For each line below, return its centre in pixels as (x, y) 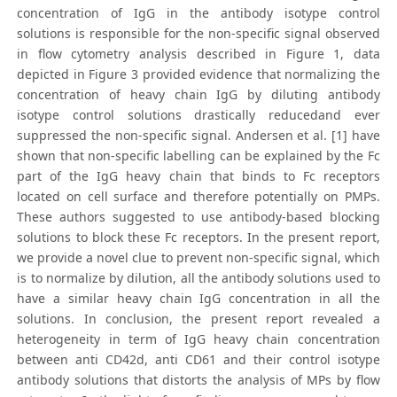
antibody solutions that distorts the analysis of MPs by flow (198, 380)
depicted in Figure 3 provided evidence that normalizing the (198, 74)
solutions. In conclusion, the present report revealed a (198, 319)
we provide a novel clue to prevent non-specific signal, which (198, 258)
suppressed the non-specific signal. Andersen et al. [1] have (198, 136)
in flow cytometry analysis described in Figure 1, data (198, 54)
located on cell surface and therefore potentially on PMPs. (198, 197)
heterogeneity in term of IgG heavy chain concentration (198, 339)
